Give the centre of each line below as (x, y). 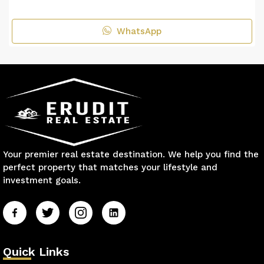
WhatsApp (138, 31)
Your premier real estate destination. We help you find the (131, 154)
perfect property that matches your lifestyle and (110, 167)
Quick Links (36, 252)
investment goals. (42, 180)
